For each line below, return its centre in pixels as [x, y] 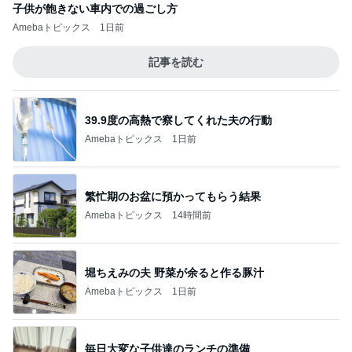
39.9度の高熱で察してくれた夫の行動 [178, 120]
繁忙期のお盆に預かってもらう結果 [173, 196]
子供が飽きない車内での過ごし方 [95, 9]
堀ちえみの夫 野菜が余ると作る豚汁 [174, 272]
